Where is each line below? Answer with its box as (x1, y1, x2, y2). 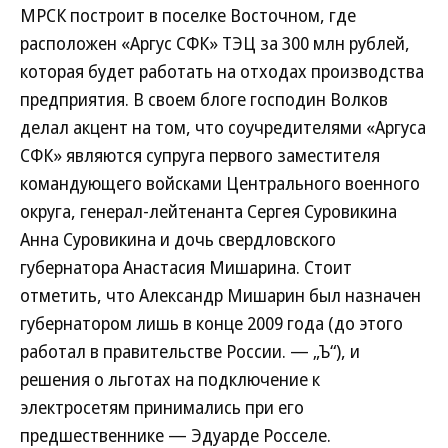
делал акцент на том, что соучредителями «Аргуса (20, 115, 426, 139)
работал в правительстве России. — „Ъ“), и (20, 339, 360, 363)
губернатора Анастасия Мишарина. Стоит (20, 255, 352, 279)
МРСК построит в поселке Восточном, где (20, 3, 356, 27)
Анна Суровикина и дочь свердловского (20, 227, 336, 251)
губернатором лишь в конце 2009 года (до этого (20, 311, 403, 335)
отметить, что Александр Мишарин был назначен (20, 283, 421, 307)
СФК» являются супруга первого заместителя (20, 143, 380, 167)
